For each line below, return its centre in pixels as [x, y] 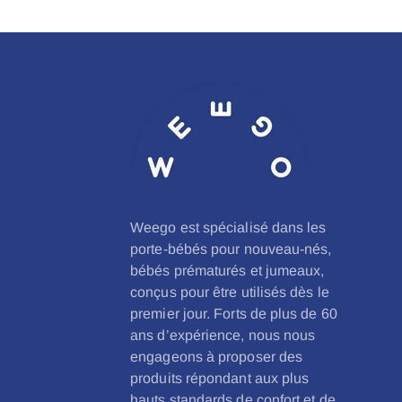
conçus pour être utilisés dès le [230, 292]
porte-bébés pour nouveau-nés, [231, 249]
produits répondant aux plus [220, 378]
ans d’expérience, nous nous [223, 335]
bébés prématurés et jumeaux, [227, 271]
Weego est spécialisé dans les [228, 227]
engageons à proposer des [217, 357]
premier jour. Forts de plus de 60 [234, 314]
